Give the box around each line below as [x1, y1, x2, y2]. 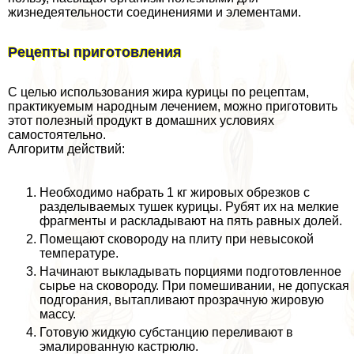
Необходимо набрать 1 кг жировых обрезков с [40, 185, 310, 199]
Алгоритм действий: [8, 141, 125, 156]
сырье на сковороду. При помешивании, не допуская [40, 278, 349, 292]
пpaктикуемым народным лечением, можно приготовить [8, 99, 337, 113]
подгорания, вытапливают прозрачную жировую [40, 292, 324, 307]
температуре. [40, 246, 119, 260]
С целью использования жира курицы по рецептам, [8, 85, 309, 99]
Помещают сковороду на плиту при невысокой [40, 232, 314, 246]
